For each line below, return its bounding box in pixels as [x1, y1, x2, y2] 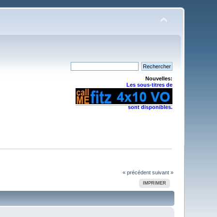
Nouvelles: [145, 76, 172, 81]
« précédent [122, 169, 151, 175]
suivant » [152, 169, 173, 175]
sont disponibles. [127, 104, 172, 110]
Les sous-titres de [126, 82, 172, 88]
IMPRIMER [142, 180, 166, 186]
